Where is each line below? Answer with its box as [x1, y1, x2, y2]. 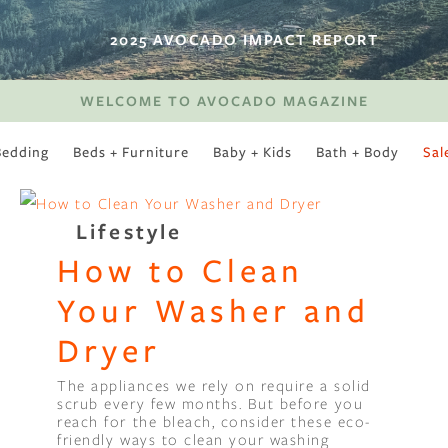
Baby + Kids [213, 142, 292, 162]
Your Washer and [57, 286, 371, 334]
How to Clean [57, 246, 305, 294]
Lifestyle [75, 215, 183, 247]
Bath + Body [316, 142, 399, 162]
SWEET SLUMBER [180, 189, 286, 206]
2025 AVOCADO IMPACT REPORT [109, 28, 379, 51]
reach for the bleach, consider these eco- [57, 410, 371, 431]
